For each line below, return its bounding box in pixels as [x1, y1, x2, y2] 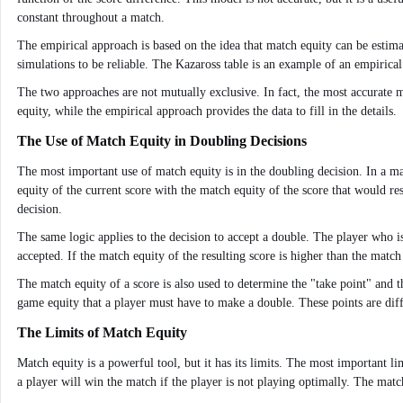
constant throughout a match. [17, 11, 165, 24]
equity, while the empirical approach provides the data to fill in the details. [17, 104, 397, 118]
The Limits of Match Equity [17, 325, 187, 340]
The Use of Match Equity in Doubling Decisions [17, 133, 307, 148]
